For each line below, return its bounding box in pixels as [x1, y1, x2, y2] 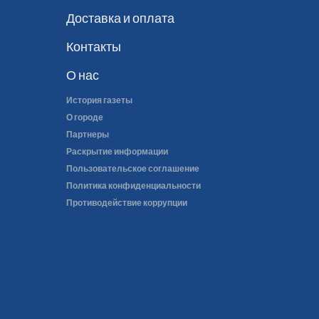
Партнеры [66, 129, 109, 140]
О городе [66, 112, 103, 122]
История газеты [66, 95, 132, 105]
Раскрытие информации [66, 146, 168, 157]
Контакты [66, 38, 121, 54]
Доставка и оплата [66, 10, 174, 26]
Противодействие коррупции [66, 197, 187, 208]
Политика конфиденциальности [66, 180, 201, 191]
